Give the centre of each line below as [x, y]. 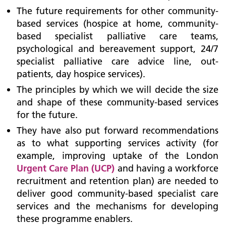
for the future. [47, 115]
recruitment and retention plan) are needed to [118, 181]
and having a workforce [167, 168]
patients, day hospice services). [81, 74]
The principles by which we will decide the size [118, 90]
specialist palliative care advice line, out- [118, 61]
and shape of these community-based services [118, 102]
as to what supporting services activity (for [118, 143]
